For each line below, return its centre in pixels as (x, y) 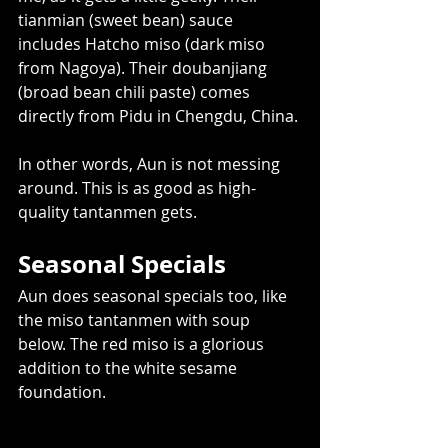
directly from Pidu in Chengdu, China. (160, 116)
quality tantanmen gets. (111, 212)
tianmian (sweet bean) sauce (127, 20)
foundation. (62, 392)
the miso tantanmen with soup (136, 320)
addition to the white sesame (129, 368)
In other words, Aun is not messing (151, 164)
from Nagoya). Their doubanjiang (144, 68)
